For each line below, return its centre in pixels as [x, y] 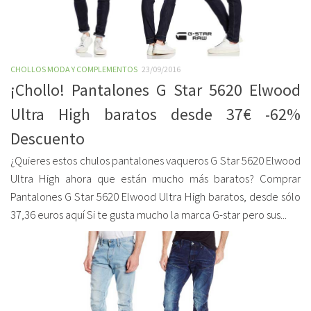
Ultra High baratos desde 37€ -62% [155, 114]
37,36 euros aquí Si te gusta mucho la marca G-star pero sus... [149, 215]
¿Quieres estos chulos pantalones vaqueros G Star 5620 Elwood [155, 161]
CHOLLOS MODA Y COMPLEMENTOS [74, 69]
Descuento [48, 138]
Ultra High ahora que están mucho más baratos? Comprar [155, 179]
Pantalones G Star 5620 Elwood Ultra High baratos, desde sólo [155, 197]
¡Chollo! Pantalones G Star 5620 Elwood [155, 90]
